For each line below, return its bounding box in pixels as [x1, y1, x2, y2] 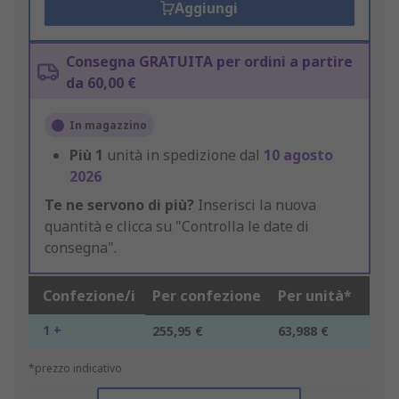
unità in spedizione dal [107, 145, 264, 166]
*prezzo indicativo [28, 361, 122, 377]
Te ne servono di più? [45, 195, 194, 216]
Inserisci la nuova [194, 195, 316, 216]
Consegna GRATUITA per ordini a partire [66, 52, 353, 72]
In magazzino [69, 118, 147, 134]
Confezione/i [43, 286, 135, 306]
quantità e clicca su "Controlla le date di [45, 216, 309, 237]
